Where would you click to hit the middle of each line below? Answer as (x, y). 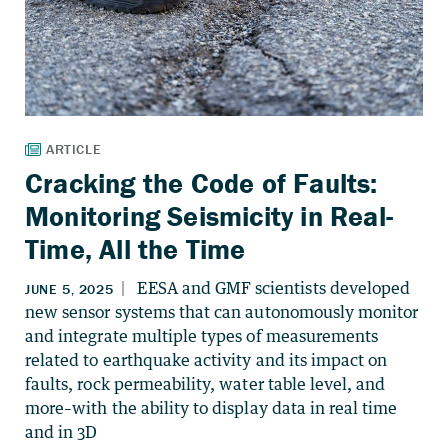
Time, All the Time (135, 248)
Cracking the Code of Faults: (201, 182)
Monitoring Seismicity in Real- (209, 215)
